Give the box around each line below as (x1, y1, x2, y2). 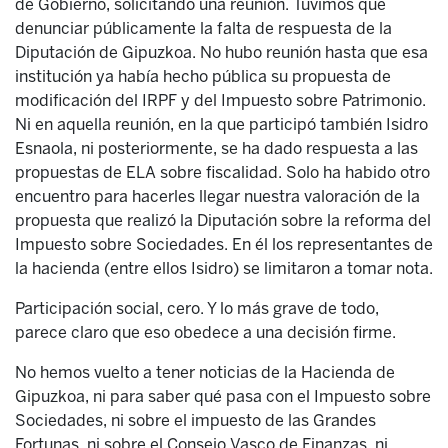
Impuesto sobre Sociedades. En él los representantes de (15, 235, 433, 254)
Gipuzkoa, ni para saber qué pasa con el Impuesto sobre (15, 387, 431, 406)
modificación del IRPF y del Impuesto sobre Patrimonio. (15, 91, 426, 110)
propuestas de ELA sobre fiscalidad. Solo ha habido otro (15, 163, 430, 182)
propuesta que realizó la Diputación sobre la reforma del (15, 211, 431, 230)
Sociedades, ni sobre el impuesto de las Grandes (15, 411, 376, 430)
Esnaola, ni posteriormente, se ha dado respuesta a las (15, 139, 418, 158)
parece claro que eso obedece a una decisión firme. (15, 323, 396, 342)
